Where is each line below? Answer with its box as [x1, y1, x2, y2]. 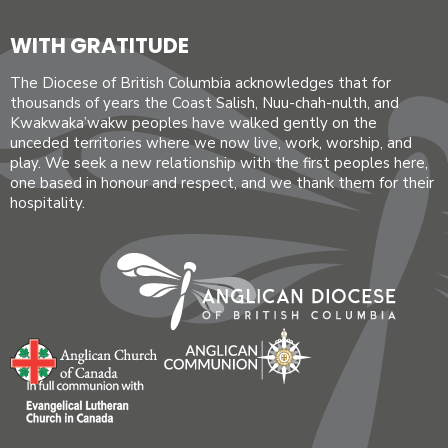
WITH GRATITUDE [10, 30, 189, 60]
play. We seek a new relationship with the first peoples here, [10, 153, 428, 174]
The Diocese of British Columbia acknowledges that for [10, 73, 391, 94]
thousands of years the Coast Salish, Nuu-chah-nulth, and [10, 93, 399, 114]
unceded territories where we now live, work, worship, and [10, 133, 412, 154]
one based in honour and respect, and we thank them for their [10, 173, 434, 194]
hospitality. [10, 193, 85, 214]
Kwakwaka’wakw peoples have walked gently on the [10, 113, 377, 134]
